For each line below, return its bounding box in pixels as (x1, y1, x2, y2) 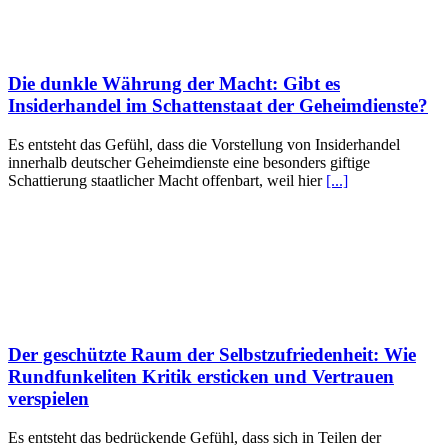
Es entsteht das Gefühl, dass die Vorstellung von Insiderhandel (8, 136, 400, 154)
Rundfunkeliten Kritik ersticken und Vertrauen (8, 365, 394, 387)
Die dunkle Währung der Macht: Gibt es (8, 73, 340, 95)
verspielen (8, 387, 89, 409)
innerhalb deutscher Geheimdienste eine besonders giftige (8, 154, 370, 172)
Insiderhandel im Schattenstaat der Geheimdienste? (8, 95, 428, 117)
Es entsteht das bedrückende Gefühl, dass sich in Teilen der (8, 428, 381, 446)
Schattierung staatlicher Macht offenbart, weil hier (8, 172, 326, 190)
